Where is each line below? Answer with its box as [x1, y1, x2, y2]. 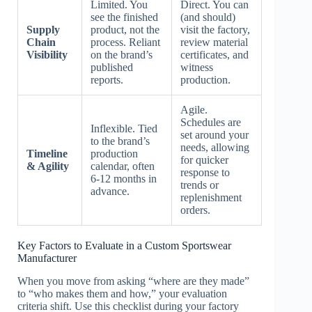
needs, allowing [180, 141, 249, 153]
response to [180, 166, 230, 178]
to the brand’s [91, 135, 150, 147]
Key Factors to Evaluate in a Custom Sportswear [17, 240, 231, 251]
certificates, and [180, 49, 249, 61]
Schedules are [180, 116, 241, 128]
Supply [26, 24, 60, 36]
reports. [91, 74, 123, 86]
